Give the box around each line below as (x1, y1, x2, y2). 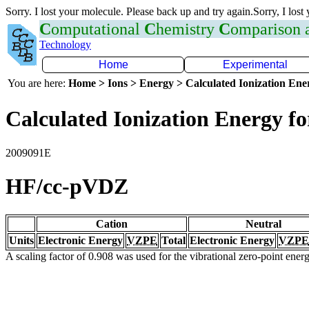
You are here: (8, 77, 68, 89)
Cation (96, 217, 128, 230)
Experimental (223, 59, 288, 70)
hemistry (156, 20, 219, 38)
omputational (51, 20, 144, 38)
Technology (39, 39, 91, 50)
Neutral (246, 217, 281, 230)
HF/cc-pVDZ (6, 174, 128, 199)
